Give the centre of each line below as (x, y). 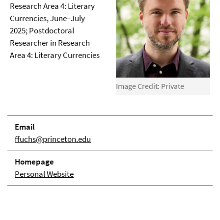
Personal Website (44, 174)
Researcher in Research (50, 43)
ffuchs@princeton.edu (53, 139)
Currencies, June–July (47, 18)
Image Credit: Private (150, 86)
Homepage (34, 162)
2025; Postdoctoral (42, 30)
